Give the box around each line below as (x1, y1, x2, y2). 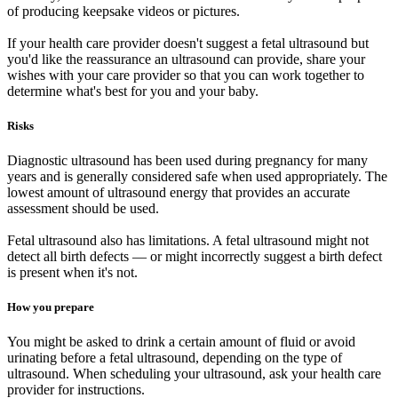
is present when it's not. (7, 265, 138, 281)
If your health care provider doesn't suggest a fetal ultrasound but (7, 35, 369, 51)
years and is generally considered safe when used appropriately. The (7, 169, 387, 185)
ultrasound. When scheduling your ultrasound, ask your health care (7, 366, 381, 382)
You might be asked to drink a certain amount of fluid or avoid (7, 334, 355, 350)
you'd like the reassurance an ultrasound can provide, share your (7, 51, 365, 67)
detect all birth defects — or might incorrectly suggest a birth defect (7, 249, 382, 265)
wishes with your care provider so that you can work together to (7, 67, 364, 83)
